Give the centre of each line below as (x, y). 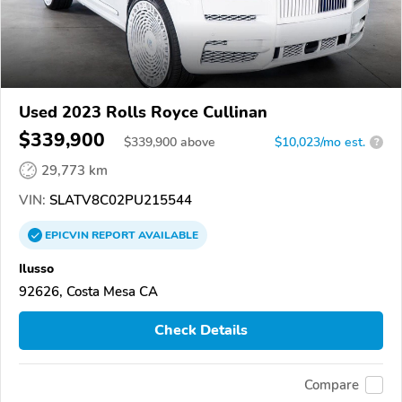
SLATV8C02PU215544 (119, 200)
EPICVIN (68, 235)
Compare (332, 385)
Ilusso (36, 268)
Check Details (201, 331)
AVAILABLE (167, 235)
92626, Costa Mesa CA (88, 291)
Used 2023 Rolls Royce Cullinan (143, 112)
